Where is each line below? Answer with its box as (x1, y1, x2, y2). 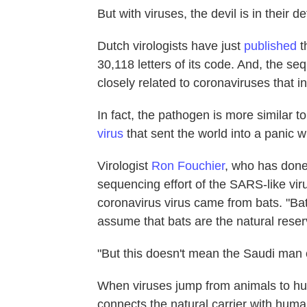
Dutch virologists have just (97, 38, 244, 53)
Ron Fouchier (151, 158, 225, 173)
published (244, 38, 297, 53)
